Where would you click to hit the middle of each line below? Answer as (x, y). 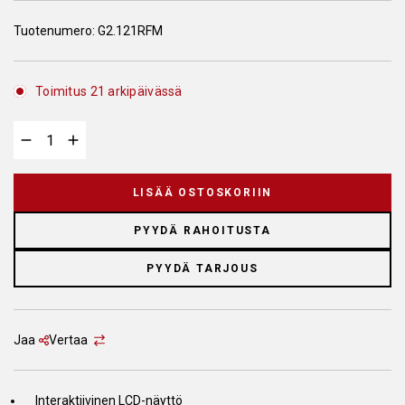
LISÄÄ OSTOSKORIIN (202, 193)
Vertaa (69, 340)
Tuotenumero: (56, 31)
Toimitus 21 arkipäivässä (109, 91)
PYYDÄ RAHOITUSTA (202, 231)
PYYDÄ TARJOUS (202, 268)
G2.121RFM (130, 31)
